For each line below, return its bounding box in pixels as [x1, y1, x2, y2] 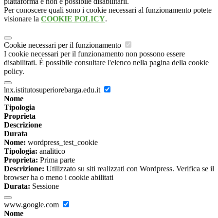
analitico [37, 147, 65, 156]
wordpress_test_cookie [26, 138, 98, 147]
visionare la [4, 15, 41, 23]
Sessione [30, 182, 59, 191]
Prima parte [38, 156, 75, 164]
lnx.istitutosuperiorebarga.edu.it [4, 86, 102, 94]
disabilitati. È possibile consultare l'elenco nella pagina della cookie [4, 58, 209, 67]
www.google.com [4, 200, 61, 209]
